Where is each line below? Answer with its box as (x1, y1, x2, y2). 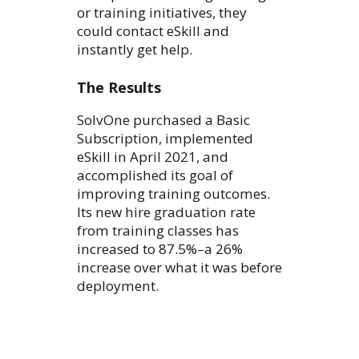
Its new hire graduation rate (77, 203, 256, 222)
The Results (77, 78, 161, 98)
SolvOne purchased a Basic (77, 111, 250, 130)
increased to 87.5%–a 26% (77, 240, 243, 259)
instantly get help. (77, 40, 192, 59)
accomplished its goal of (77, 166, 233, 185)
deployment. (77, 276, 159, 296)
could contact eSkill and (77, 22, 229, 41)
